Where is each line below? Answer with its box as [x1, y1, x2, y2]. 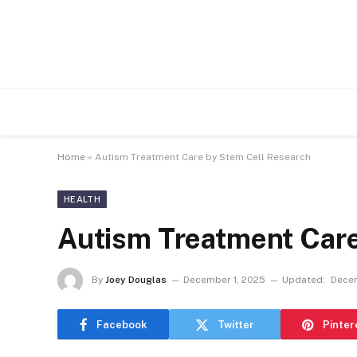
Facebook [96, 318, 147, 331]
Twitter [218, 318, 254, 331]
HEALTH [64, 194, 100, 204]
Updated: [282, 274, 325, 286]
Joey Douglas [105, 274, 167, 286]
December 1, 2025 [183, 274, 265, 286]
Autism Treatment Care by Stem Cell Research [95, 151, 311, 163]
